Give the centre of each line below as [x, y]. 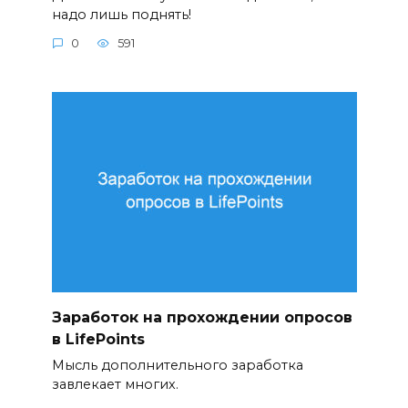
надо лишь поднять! [121, 14]
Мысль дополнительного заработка [177, 366]
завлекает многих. [115, 385]
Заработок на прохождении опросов [202, 317]
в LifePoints [98, 339]
